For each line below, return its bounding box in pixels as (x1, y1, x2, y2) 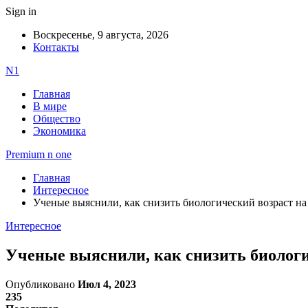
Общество (33, 113, 80, 124)
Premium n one (5, 148, 71, 160)
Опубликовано (5, 278, 78, 290)
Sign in (5, 5, 36, 17)
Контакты (33, 41, 79, 53)
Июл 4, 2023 (78, 278, 136, 290)
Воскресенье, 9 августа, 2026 (33, 29, 168, 41)
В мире (33, 100, 67, 112)
